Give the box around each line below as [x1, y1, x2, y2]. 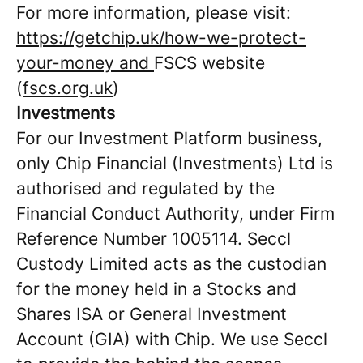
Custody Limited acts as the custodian [16, 254, 327, 274]
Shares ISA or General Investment [16, 304, 287, 324]
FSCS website [154, 53, 265, 73]
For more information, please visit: [16, 2, 291, 23]
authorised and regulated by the [16, 178, 275, 199]
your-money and [16, 53, 154, 73]
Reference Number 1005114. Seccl [16, 228, 291, 249]
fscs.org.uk [23, 78, 113, 98]
